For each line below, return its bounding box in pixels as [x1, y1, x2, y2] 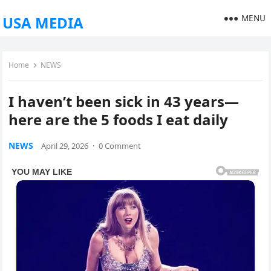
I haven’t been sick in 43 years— [8, 91, 240, 111]
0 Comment [99, 140, 142, 151]
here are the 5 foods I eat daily [8, 109, 229, 129]
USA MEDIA [2, 13, 84, 33]
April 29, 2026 [41, 140, 89, 151]
